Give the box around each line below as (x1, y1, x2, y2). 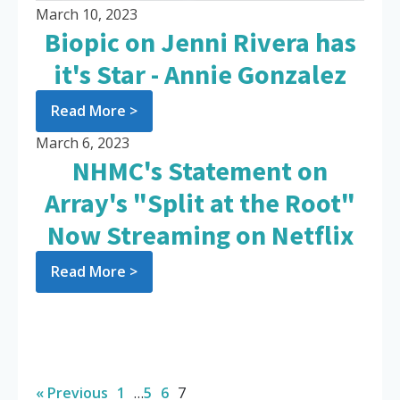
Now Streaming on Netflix (46, 218, 354, 253)
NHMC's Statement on (72, 154, 328, 188)
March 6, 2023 (36, 133, 129, 154)
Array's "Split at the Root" (45, 186, 355, 221)
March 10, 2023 (36, 4, 137, 25)
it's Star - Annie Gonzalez (54, 57, 346, 92)
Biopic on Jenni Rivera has (44, 25, 356, 60)
